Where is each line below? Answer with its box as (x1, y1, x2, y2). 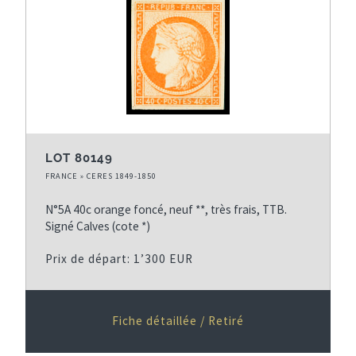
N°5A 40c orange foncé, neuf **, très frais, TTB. (45, 201, 287, 217)
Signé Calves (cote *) (45, 218, 150, 234)
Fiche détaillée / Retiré (112, 312, 244, 328)
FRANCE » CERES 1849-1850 (45, 170, 157, 181)
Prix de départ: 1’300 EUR (45, 250, 193, 266)
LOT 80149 (45, 150, 113, 165)
